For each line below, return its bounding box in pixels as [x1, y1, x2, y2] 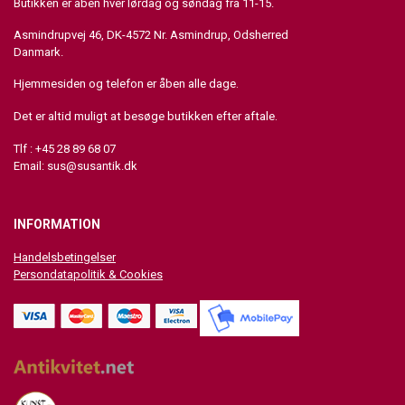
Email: [14, 159, 47, 173]
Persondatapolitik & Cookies [14, 268, 163, 281]
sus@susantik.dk [47, 159, 137, 173]
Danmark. [14, 45, 63, 59]
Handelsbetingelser [14, 250, 116, 264]
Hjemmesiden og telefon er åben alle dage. [14, 77, 239, 90]
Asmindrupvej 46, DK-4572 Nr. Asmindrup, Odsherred [14, 28, 288, 42]
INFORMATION [14, 217, 100, 231]
